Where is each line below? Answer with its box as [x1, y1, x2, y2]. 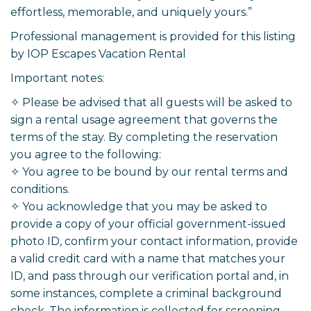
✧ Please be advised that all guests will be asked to [10, 96, 292, 110]
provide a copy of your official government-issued [10, 217, 286, 231]
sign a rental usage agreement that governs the [10, 113, 278, 127]
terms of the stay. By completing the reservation [10, 131, 278, 144]
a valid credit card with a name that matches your [10, 252, 285, 266]
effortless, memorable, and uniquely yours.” [10, 6, 252, 19]
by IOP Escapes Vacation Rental [10, 47, 186, 61]
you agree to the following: [10, 148, 161, 162]
